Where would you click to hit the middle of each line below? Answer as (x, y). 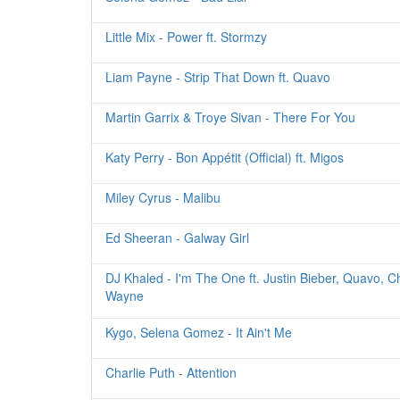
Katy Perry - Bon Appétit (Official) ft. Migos (225, 157)
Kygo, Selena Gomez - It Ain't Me (199, 332)
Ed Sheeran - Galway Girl (177, 237)
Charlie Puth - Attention (171, 372)
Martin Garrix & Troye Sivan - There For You (230, 117)
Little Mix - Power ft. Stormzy (186, 37)
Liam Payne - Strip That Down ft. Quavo (218, 77)
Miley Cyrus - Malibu (163, 197)
